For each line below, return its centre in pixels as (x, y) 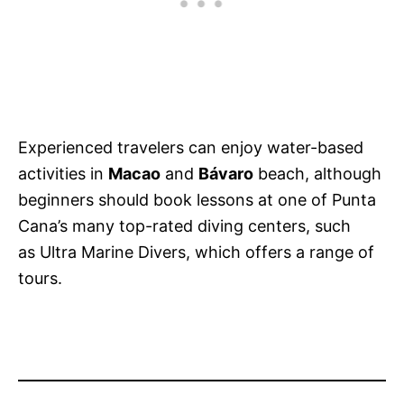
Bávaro (226, 174)
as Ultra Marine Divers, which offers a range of (196, 252)
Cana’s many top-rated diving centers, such (184, 226)
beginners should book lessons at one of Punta (197, 200)
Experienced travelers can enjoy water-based (191, 148)
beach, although (317, 174)
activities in (63, 174)
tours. (40, 279)
